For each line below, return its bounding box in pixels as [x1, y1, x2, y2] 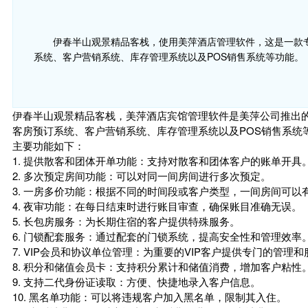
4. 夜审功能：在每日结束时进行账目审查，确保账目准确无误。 [12, 199, 302, 213]
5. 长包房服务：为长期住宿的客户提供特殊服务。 [12, 214, 240, 228]
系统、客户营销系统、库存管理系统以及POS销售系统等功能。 [34, 49, 304, 63]
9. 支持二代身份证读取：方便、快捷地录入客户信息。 [12, 274, 261, 289]
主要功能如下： [12, 138, 85, 153]
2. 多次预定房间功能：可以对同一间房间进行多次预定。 [12, 168, 271, 183]
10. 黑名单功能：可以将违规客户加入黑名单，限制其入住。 [12, 289, 287, 304]
